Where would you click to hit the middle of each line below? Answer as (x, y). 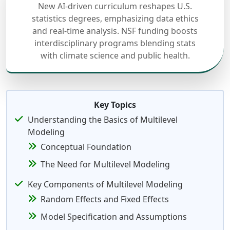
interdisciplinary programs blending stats (115, 43)
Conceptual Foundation (86, 147)
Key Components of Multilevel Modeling (105, 184)
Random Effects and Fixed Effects (105, 199)
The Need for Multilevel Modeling (105, 164)
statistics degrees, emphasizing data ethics (115, 18)
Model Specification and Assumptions (114, 217)
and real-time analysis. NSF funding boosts (115, 31)
